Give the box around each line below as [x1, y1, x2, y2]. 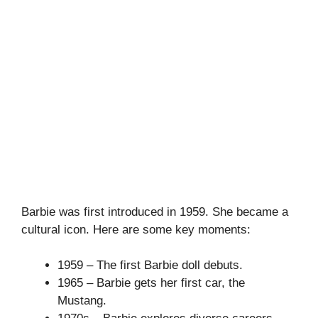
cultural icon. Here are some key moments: [21, 222, 251, 236]
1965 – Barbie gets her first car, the [57, 276, 245, 290]
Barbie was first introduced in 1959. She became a [21, 204, 288, 219]
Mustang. [57, 294, 106, 307]
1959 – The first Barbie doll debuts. [57, 258, 243, 272]
